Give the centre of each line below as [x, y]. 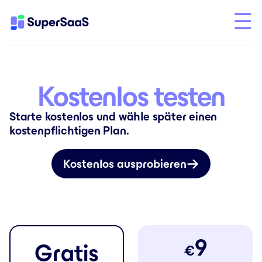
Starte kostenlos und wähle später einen [113, 116]
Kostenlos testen [131, 96]
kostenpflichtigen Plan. [69, 130]
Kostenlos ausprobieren [125, 164]
